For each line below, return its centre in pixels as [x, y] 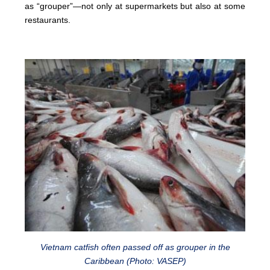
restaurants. [48, 20]
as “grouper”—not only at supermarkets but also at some [135, 6]
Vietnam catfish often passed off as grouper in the [135, 247]
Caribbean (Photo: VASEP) [135, 261]
